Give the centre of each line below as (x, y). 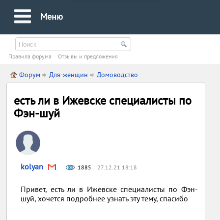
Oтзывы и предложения (88, 56)
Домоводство (118, 75)
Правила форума (30, 56)
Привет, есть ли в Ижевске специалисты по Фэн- (109, 189)
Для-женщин (69, 75)
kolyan (32, 166)
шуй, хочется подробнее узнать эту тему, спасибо (106, 198)
